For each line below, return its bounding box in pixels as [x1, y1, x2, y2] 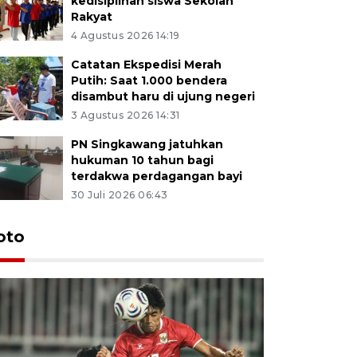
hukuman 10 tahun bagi [70, 152, 214, 167]
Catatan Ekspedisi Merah [70, 57, 222, 72]
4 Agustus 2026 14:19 [70, 29, 180, 41]
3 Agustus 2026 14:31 [70, 108, 180, 121]
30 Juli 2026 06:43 [70, 188, 168, 201]
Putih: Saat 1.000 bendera [70, 73, 227, 88]
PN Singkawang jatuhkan [70, 136, 223, 151]
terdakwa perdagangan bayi [70, 168, 242, 183]
